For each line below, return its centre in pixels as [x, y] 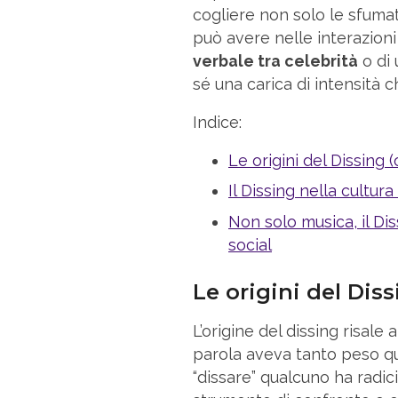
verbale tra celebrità [275, 60]
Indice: [217, 122]
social [250, 244]
